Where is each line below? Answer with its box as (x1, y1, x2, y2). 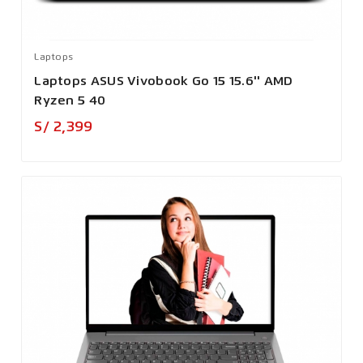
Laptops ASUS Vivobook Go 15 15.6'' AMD (34, 75, 293, 89)
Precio (98, 119, 134, 131)
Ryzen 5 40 (34, 95, 106, 109)
